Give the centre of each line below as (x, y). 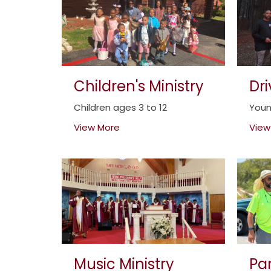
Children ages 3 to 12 (120, 108)
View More (97, 128)
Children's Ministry (139, 87)
